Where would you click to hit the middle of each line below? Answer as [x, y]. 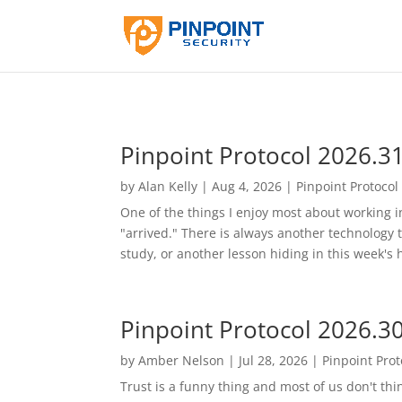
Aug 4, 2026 [247, 186]
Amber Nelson [182, 360]
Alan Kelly [168, 186]
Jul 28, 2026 [274, 360]
